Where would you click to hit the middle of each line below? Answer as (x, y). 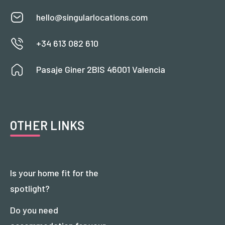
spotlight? (30, 188)
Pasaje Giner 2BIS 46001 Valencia (101, 69)
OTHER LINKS (47, 125)
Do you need (34, 210)
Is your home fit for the (54, 173)
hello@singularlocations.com (92, 17)
